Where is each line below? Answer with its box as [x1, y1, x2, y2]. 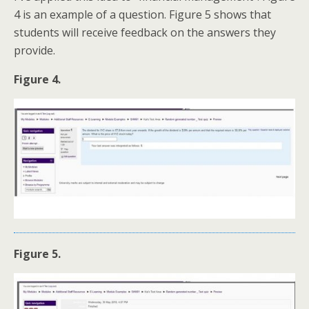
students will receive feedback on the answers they [14, 25, 276, 41]
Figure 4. [14, 72, 61, 88]
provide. [14, 43, 55, 59]
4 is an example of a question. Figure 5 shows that [14, 7, 271, 23]
